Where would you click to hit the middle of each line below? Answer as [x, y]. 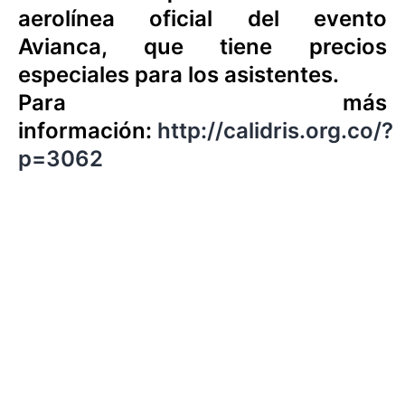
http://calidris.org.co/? [275, 131]
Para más [202, 103]
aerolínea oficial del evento [202, 19]
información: [88, 131]
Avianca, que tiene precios [202, 47]
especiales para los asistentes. [179, 75]
